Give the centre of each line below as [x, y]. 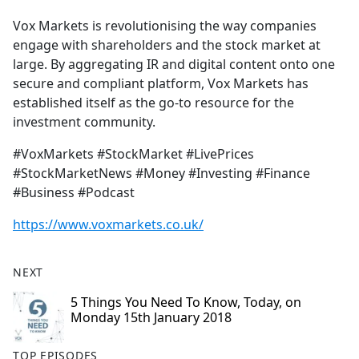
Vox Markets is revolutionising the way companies [165, 26]
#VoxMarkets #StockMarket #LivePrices [133, 154]
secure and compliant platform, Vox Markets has [161, 84]
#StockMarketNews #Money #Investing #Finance [161, 173]
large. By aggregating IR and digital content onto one [174, 65]
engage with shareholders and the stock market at [167, 45]
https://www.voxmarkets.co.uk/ [108, 225]
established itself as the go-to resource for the [153, 103]
